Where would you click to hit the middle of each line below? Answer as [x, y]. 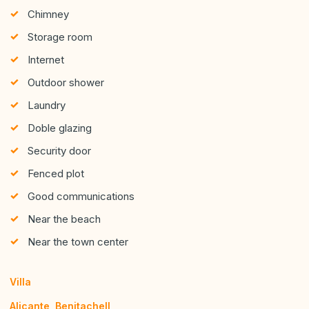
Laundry [47, 105]
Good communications [81, 196]
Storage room [60, 37]
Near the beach [64, 219]
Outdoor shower [66, 82]
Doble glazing [60, 128]
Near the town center [78, 241]
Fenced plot [56, 173]
